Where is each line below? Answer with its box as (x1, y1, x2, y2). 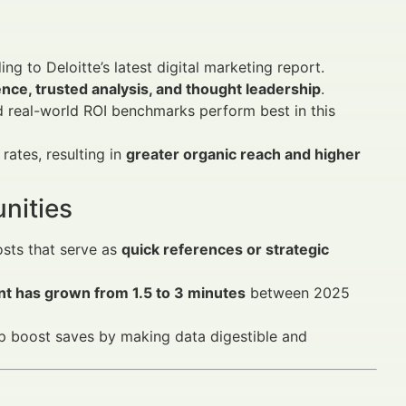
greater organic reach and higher (126, 145, 361, 164)
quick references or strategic (121, 240, 329, 259)
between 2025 (246, 284, 350, 303)
